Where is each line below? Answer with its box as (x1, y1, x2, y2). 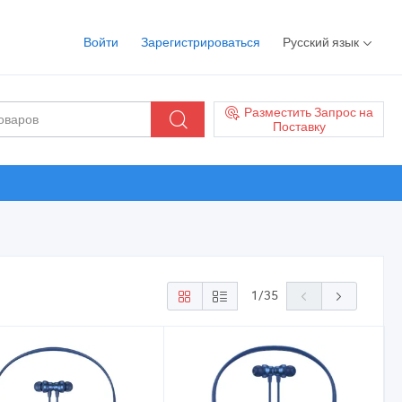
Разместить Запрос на (243, 102, 373, 120)
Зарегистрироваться (141, 33, 260, 50)
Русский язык (283, 33, 359, 50)
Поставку (272, 118, 326, 135)
